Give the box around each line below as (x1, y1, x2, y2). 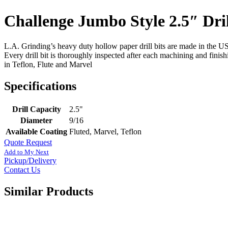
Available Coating (6, 127, 67, 136)
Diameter (20, 116, 52, 125)
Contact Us (4, 165, 40, 174)
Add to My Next (4, 148, 49, 156)
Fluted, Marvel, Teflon (69, 127, 141, 136)
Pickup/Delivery (4, 156, 56, 165)
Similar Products (4, 184, 93, 198)
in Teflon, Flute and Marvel (4, 60, 92, 69)
